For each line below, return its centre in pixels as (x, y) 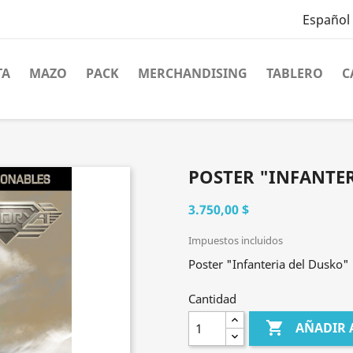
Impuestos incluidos (236, 240)
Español (326, 20)
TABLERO (295, 73)
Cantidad (212, 299)
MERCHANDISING (193, 73)
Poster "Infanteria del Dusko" (269, 264)
